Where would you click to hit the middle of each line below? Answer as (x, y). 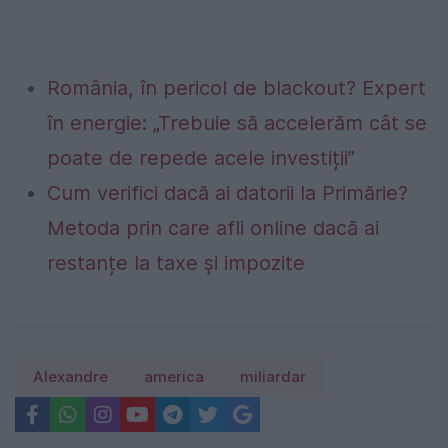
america (174, 377)
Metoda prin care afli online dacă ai (213, 228)
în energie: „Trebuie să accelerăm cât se (237, 123)
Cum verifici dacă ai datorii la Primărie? (227, 193)
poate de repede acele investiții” (201, 158)
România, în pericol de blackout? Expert (236, 88)
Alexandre (70, 377)
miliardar (273, 377)
